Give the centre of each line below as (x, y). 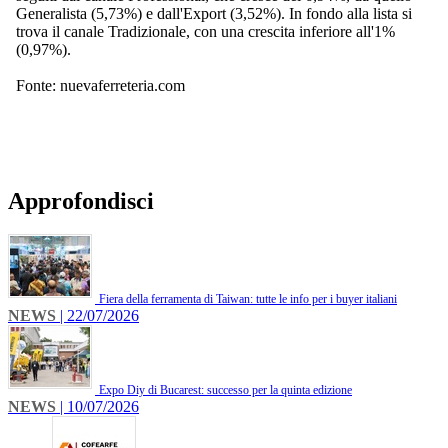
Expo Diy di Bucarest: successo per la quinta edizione (225, 390)
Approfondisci (81, 200)
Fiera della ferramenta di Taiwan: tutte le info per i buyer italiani (248, 299)
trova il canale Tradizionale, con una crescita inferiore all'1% (205, 31)
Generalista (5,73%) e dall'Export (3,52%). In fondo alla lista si (214, 13)
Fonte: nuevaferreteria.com (100, 85)
